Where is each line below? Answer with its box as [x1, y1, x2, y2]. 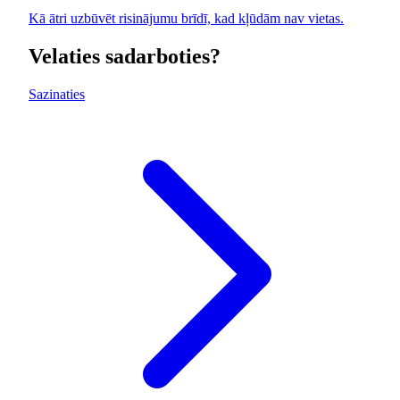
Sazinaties [29, 87, 85, 103]
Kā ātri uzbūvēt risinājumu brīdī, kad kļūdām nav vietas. [29, 11, 344, 27]
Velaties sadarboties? [29, 45, 221, 69]
